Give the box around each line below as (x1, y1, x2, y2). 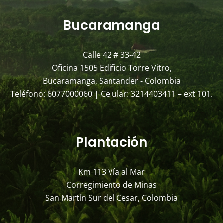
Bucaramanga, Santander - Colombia (42, 75, 181, 86)
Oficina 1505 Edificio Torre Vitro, (51, 62, 172, 73)
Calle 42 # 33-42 (82, 49, 141, 60)
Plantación (76, 133, 147, 151)
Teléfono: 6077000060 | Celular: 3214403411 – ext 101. (10, 88, 213, 99)
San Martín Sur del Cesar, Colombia (45, 192, 178, 203)
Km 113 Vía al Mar (78, 166, 145, 177)
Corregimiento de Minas (66, 179, 157, 190)
